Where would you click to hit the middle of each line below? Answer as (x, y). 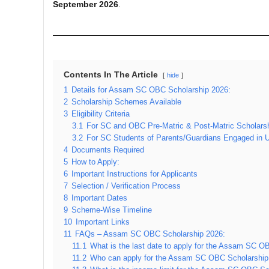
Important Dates (99, 198)
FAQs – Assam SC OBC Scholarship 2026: (150, 234)
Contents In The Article (111, 74)
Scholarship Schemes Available (126, 102)
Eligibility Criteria (101, 114)
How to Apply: (95, 162)
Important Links (103, 222)
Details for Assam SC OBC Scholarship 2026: (151, 90)
